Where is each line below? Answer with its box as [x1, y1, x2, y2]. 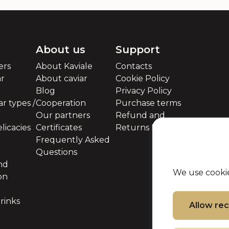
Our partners [36, 110, 90, 120]
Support [116, 43, 160, 56]
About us [36, 43, 85, 56]
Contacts [116, 61, 152, 71]
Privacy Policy [116, 86, 172, 96]
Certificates [36, 123, 82, 132]
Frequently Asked [36, 135, 110, 145]
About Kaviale [36, 61, 93, 71]
